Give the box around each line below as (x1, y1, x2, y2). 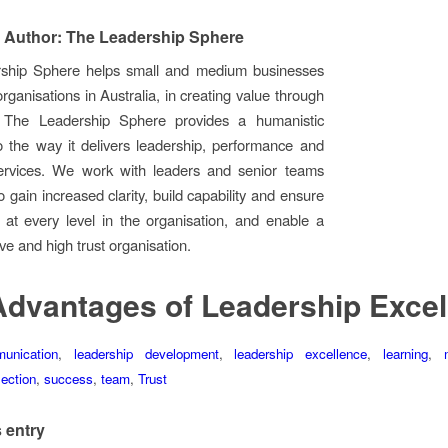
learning (383, 344, 429, 364)
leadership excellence (234, 344, 368, 364)
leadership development (73, 344, 219, 364)
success (44, 369, 93, 389)
